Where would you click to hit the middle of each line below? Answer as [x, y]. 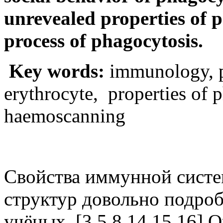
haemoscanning [65, 115]
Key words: [57, 71]
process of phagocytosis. [104, 40]
